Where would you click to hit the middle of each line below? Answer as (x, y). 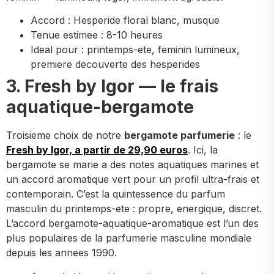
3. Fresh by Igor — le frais (112, 87)
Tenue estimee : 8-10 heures (97, 35)
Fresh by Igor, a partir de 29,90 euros (97, 150)
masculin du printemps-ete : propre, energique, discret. (134, 209)
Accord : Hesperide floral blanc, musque (125, 20)
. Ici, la (203, 150)
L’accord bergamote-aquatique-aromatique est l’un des (132, 224)
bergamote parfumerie (180, 135)
